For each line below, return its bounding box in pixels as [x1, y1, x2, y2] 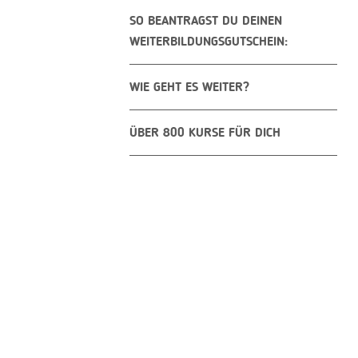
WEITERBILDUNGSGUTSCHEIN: [129, 36, 288, 49]
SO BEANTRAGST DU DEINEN [129, 15, 282, 28]
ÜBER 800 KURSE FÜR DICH [129, 127, 280, 140]
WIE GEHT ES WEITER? [129, 82, 249, 94]
